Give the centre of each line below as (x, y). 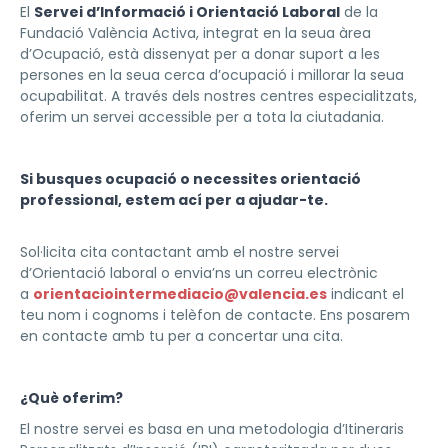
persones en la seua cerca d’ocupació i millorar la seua (212, 75)
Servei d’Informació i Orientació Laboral (187, 12)
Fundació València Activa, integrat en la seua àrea (195, 33)
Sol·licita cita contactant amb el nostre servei (179, 252)
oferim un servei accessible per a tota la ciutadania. (202, 117)
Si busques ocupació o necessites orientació (190, 179)
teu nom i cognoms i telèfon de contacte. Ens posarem (215, 315)
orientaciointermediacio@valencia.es (180, 294)
